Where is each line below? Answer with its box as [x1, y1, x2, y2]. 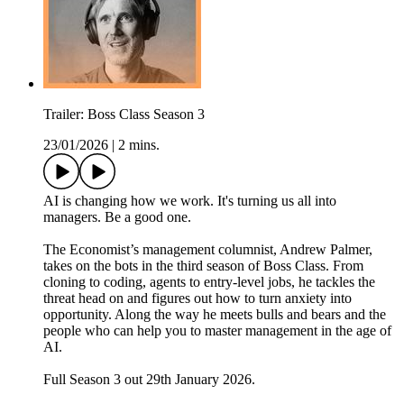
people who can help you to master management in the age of [43, 323, 391, 339]
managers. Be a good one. [43, 209, 191, 225]
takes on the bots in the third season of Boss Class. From [43, 258, 363, 274]
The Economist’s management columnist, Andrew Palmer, [43, 242, 372, 258]
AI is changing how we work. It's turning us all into [43, 193, 336, 209]
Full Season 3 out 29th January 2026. [43, 372, 255, 388]
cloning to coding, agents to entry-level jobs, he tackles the [43, 274, 375, 290]
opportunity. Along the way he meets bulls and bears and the [43, 307, 386, 323]
